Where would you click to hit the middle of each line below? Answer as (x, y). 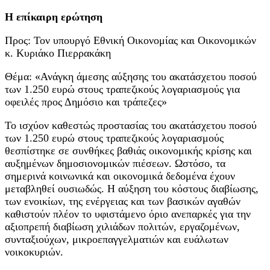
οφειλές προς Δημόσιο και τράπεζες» (86, 102)
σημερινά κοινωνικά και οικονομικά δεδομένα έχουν (120, 176)
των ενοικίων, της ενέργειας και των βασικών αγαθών (123, 201)
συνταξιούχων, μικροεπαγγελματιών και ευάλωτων (117, 239)
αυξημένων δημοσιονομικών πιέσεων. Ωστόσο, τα (115, 163)
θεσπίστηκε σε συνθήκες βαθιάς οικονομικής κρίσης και (128, 150)
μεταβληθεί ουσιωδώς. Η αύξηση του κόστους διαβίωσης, (132, 188)
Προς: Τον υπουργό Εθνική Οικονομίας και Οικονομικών (130, 40)
